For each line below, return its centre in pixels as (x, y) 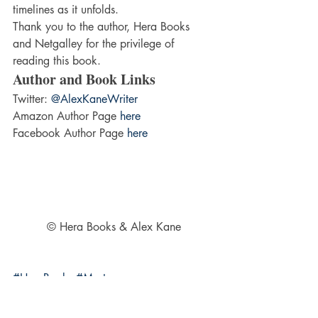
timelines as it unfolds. (66, 10)
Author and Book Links (84, 79)
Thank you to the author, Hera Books (103, 27)
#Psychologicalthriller (65, 295)
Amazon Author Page (66, 116)
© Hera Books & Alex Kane (114, 227)
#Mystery (99, 278)
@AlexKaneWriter (94, 99)
